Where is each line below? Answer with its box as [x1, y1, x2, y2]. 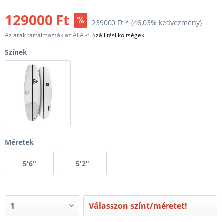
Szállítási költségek [92, 31, 144, 39]
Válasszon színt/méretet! [89, 200, 188, 211]
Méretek [5, 137, 34, 147]
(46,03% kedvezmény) [131, 18, 202, 27]
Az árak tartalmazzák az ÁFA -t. [5, 31, 92, 39]
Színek [5, 47, 27, 56]
